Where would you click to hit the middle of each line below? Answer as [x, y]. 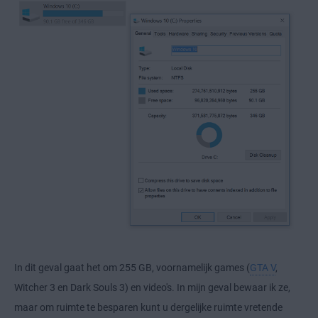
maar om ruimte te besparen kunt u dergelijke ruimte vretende [148, 308]
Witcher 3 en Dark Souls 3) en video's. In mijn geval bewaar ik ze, [152, 288]
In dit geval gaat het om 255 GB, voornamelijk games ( [132, 268]
